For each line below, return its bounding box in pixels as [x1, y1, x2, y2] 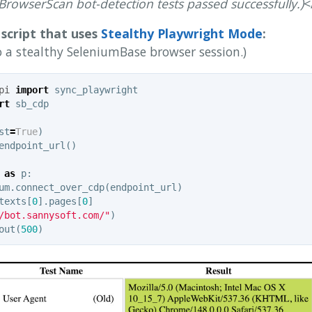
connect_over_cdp [15, 181, 104, 193]
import [15, 84, 49, 95]
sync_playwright [54, 84, 138, 95]
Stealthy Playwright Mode [101, 25, 263, 42]
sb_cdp [15, 97, 49, 109]
